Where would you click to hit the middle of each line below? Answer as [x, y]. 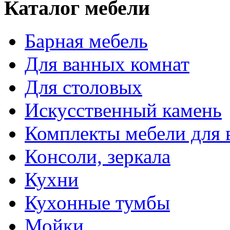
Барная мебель [86, 41]
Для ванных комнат [107, 64]
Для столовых [83, 87]
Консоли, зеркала [98, 157]
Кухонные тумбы [97, 203]
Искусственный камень [123, 110]
